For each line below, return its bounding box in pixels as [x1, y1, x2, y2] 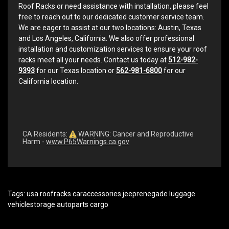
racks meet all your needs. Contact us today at [18, 55, 168, 64]
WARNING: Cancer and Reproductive [77, 129, 194, 138]
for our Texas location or [35, 66, 116, 75]
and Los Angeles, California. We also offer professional [18, 34, 194, 42]
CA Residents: [22, 129, 69, 138]
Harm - [22, 138, 46, 146]
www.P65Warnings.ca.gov [46, 138, 129, 146]
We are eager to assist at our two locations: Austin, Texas [18, 23, 201, 32]
